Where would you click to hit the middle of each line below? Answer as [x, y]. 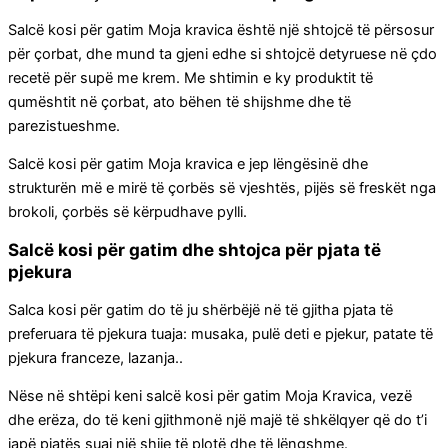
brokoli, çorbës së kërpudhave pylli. [127, 212]
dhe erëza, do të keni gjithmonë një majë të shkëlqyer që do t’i [217, 420]
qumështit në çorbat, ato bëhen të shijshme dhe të [179, 101]
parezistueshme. [64, 125]
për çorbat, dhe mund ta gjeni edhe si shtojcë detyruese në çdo [222, 53]
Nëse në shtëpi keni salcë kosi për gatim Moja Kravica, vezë [210, 396]
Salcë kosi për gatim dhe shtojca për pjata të [194, 249]
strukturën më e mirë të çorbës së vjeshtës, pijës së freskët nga [222, 188]
